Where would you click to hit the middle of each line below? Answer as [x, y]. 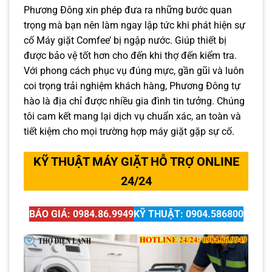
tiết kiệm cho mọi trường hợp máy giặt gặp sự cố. [129, 131]
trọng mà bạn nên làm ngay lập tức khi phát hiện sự [134, 25]
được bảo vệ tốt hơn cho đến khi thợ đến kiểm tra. [130, 56]
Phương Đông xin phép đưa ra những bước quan [128, 10]
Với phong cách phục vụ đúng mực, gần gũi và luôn [134, 71]
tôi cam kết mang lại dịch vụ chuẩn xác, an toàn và [132, 116]
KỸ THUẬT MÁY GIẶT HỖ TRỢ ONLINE [136, 161]
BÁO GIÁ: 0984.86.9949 [81, 214]
